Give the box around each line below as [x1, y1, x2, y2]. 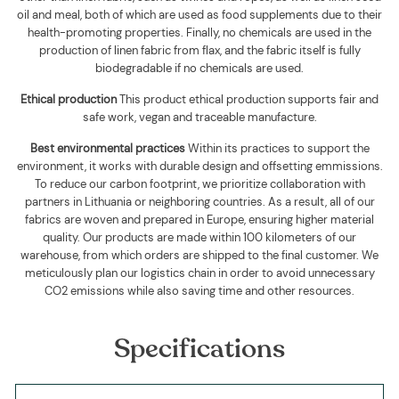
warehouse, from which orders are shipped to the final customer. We [20, 248, 379, 263]
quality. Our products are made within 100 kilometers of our [43, 230, 356, 245]
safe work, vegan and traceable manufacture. [82, 110, 317, 125]
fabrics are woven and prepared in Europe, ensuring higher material [25, 212, 374, 227]
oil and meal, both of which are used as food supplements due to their [17, 7, 382, 22]
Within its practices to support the [184, 141, 370, 156]
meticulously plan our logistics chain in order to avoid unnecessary [24, 265, 375, 281]
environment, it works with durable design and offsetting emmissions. [16, 159, 383, 174]
